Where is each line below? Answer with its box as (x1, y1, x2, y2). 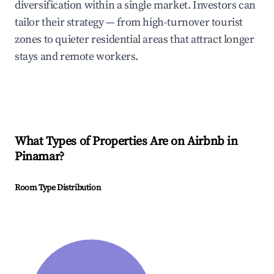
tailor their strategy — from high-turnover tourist (15, 15, 243, 30)
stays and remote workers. (15, 50, 139, 64)
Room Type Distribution (15, 182, 101, 194)
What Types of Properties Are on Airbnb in (15, 134, 238, 150)
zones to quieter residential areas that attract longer (15, 32, 254, 47)
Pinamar (15, 149, 60, 165)
